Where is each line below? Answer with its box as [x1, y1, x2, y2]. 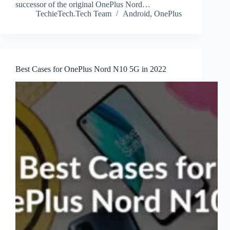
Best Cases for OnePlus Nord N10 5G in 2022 [15, 65, 166, 74]
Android [123, 9, 150, 18]
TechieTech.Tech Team [36, 9, 111, 18]
